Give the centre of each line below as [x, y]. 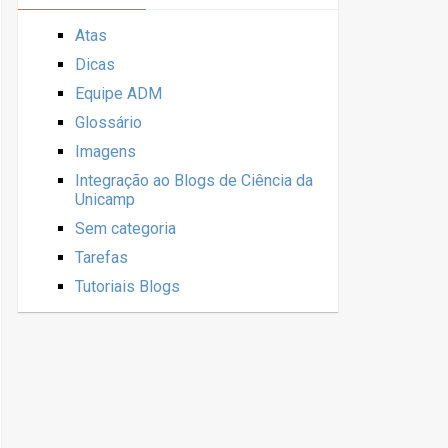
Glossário [108, 122]
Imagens [105, 151]
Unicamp [105, 199]
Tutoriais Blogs [127, 286]
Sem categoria [125, 228]
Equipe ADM [118, 93]
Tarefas [101, 257]
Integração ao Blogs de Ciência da [194, 180]
